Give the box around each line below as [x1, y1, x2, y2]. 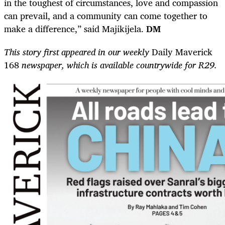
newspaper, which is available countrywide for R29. [19, 57, 217, 73]
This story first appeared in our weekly [4, 44, 152, 60]
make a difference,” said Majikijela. [4, 21, 146, 37]
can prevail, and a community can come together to [4, 8, 207, 24]
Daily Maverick [152, 44, 212, 60]
